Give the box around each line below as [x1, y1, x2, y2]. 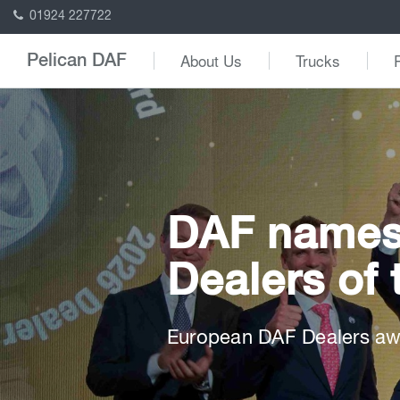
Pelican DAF [27, 52, 127, 70]
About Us [180, 49, 242, 71]
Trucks [296, 49, 340, 71]
